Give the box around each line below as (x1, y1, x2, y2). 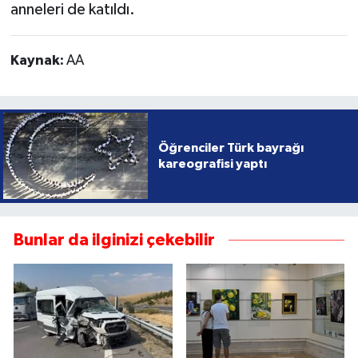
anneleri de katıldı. (10, 2, 135, 18)
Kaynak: (10, 54, 66, 69)
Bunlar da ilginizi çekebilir (14, 231, 215, 249)
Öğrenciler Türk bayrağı (157, 141, 304, 155)
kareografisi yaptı (157, 157, 267, 171)
